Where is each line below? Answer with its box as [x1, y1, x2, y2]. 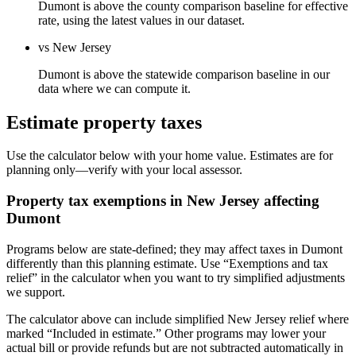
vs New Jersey [38, 40, 111, 54]
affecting [260, 192, 319, 210]
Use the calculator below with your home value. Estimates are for [6, 149, 333, 163]
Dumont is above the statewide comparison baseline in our [38, 67, 330, 81]
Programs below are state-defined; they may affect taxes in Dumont [6, 242, 342, 256]
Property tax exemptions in [6, 192, 187, 210]
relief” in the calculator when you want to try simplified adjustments [6, 270, 345, 284]
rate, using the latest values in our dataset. [38, 13, 245, 27]
